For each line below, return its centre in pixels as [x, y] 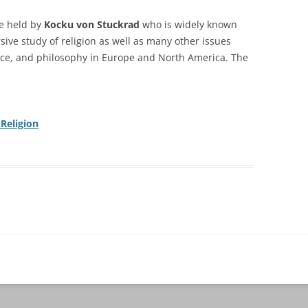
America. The [218, 57]
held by [25, 24]
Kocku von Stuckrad [92, 24]
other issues [203, 41]
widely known [206, 24]
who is [157, 24]
